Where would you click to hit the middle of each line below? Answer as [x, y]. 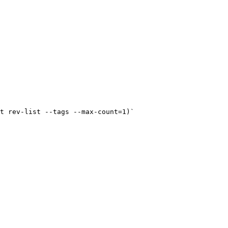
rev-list [24, 112]
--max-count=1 [98, 112]
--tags [57, 112]
